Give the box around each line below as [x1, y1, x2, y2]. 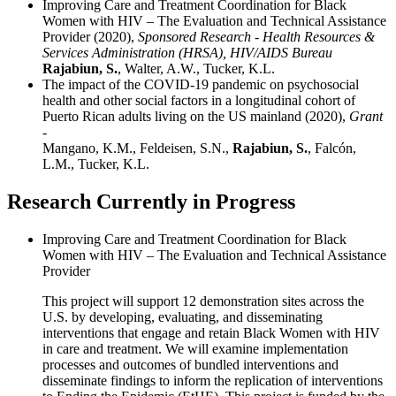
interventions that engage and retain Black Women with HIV [42, 324, 380, 340]
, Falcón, [308, 141, 356, 156]
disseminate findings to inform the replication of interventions [42, 372, 383, 388]
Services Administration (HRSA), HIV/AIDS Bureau [42, 45, 332, 61]
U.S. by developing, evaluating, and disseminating [42, 308, 323, 324]
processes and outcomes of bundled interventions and [42, 356, 339, 372]
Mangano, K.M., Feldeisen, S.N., [42, 141, 232, 156]
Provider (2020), [42, 29, 138, 45]
